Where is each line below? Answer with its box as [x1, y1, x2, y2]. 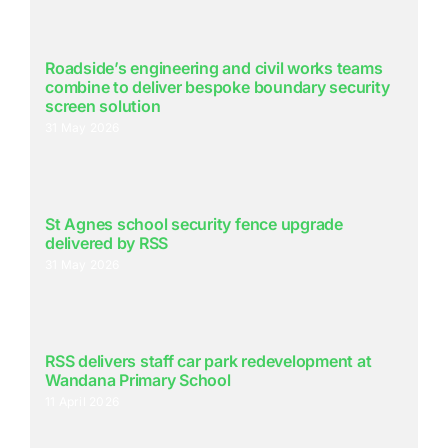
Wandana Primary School [44, 370, 231, 391]
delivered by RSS [44, 233, 169, 254]
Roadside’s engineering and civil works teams [44, 58, 383, 79]
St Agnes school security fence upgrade [44, 214, 343, 235]
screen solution [44, 96, 161, 117]
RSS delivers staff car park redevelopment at [44, 351, 372, 372]
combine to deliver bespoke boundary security [44, 77, 390, 98]
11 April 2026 [44, 394, 120, 410]
